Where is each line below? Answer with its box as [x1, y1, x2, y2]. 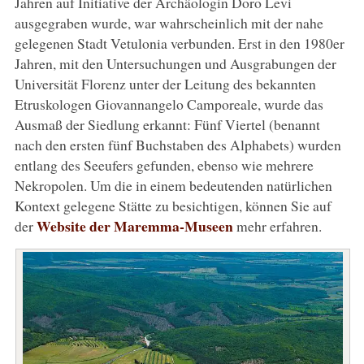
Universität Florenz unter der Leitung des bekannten [14, 73, 316, 93]
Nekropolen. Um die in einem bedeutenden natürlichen [14, 175, 332, 195]
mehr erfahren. [232, 215, 322, 236]
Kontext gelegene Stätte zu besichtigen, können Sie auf [14, 195, 331, 215]
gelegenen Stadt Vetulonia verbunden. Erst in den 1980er [14, 32, 344, 53]
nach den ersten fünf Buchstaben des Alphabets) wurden [14, 134, 341, 154]
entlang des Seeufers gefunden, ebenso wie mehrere [14, 154, 314, 175]
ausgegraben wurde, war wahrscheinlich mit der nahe [14, 12, 323, 32]
